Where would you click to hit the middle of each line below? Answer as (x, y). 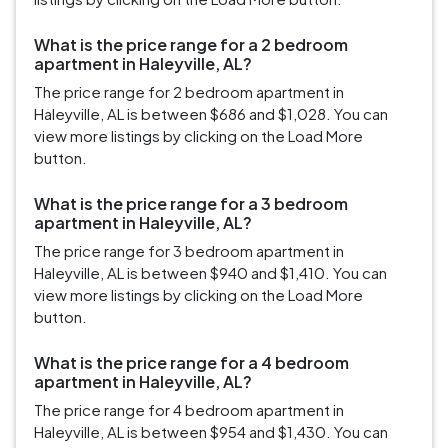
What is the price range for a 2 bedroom (191, 45)
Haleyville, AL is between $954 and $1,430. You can (211, 432)
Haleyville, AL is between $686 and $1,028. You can (211, 114)
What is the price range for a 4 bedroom (191, 363)
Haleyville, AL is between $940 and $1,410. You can (210, 273)
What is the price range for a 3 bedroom (191, 204)
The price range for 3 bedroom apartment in (189, 251)
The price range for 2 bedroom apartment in (189, 92)
